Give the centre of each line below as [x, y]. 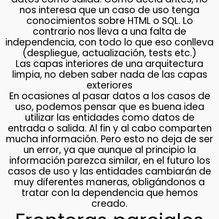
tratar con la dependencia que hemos [109, 193]
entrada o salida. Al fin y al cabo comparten [109, 129]
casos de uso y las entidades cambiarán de [109, 172]
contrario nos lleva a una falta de [109, 32]
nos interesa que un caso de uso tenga [109, 10]
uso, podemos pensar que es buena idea [109, 107]
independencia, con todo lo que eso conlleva [109, 43]
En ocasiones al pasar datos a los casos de [109, 96]
